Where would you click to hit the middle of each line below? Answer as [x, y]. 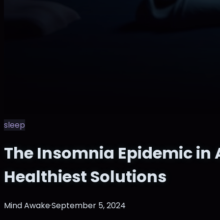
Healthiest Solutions [85, 177]
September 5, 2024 [89, 205]
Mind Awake [27, 205]
